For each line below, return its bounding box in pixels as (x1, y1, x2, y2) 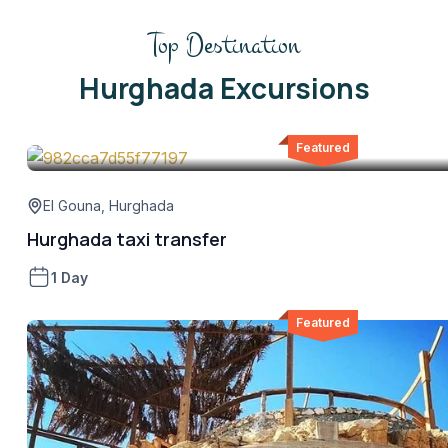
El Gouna (43, 196, 101, 214)
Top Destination (148, 24, 300, 64)
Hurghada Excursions (78, 68, 370, 107)
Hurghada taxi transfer (27, 226, 227, 251)
